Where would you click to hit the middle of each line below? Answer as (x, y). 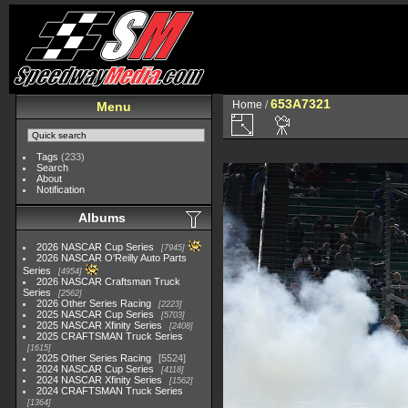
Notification (61, 189)
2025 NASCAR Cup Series (96, 314)
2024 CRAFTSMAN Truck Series (110, 391)
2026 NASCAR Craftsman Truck (109, 281)
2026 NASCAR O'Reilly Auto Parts (112, 258)
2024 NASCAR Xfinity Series (100, 380)
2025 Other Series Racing (94, 358)
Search (53, 168)
